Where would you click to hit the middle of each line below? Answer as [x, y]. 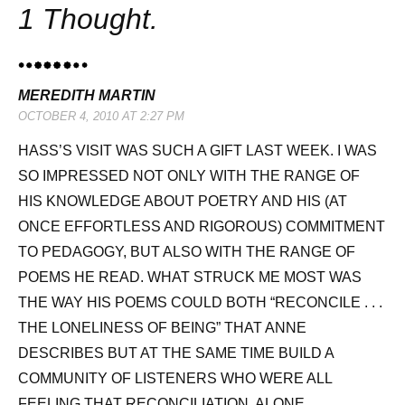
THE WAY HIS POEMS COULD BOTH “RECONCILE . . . [200, 303]
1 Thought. [88, 19]
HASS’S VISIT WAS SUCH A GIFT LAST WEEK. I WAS [198, 151]
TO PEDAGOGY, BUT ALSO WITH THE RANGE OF [187, 252]
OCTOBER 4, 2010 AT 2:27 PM [101, 117]
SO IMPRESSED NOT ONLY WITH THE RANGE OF [189, 176]
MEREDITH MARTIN [87, 96]
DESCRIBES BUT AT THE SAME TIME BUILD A [176, 353]
